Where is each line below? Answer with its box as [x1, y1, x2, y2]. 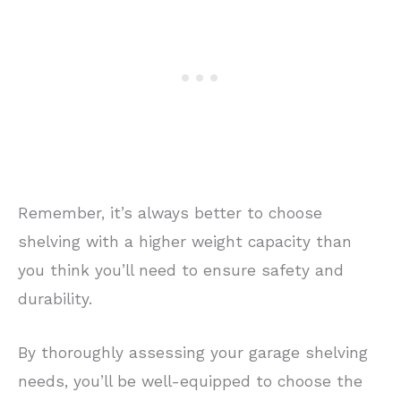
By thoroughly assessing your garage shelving [18, 344, 368, 362]
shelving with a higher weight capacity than [18, 233, 352, 252]
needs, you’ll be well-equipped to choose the [18, 372, 363, 390]
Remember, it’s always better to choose [18, 204, 322, 223]
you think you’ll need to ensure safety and [18, 261, 344, 280]
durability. [18, 290, 92, 309]
